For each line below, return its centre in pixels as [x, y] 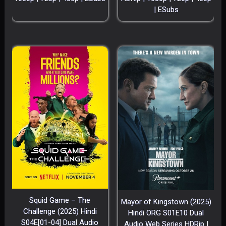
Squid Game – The [60, 200]
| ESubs [166, 9]
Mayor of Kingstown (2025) [166, 202]
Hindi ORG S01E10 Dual [166, 213]
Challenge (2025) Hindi [60, 211]
